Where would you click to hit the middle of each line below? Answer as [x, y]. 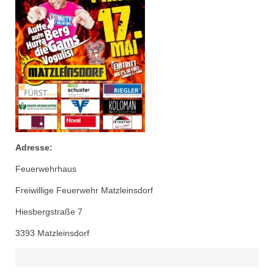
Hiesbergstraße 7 [49, 211]
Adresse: [34, 147]
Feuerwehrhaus [46, 168]
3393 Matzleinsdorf [54, 233]
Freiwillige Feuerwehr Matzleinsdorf [84, 190]
